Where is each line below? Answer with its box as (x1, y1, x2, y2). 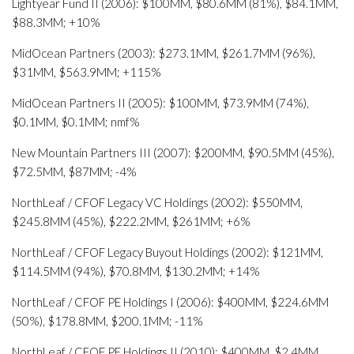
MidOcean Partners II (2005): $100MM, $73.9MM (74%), (12, 96, 309, 110)
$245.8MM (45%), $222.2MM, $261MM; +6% (12, 214, 250, 228)
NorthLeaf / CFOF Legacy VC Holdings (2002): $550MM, (12, 195, 303, 209)
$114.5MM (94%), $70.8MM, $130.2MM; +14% (12, 264, 260, 278)
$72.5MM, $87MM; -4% (12, 164, 137, 179)
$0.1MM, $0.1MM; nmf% (12, 115, 140, 129)
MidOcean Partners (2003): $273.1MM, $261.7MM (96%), (12, 46, 315, 60)
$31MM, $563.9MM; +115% (12, 65, 161, 79)
